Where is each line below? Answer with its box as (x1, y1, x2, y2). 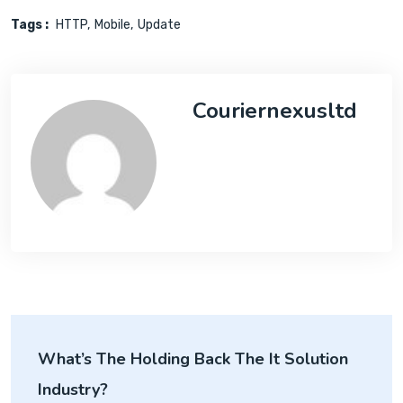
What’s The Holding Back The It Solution (38, 348, 348, 370)
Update (138, 17, 181, 32)
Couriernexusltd (193, 96, 357, 125)
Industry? (38, 379, 108, 400)
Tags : (11, 17, 49, 32)
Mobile (94, 17, 130, 32)
